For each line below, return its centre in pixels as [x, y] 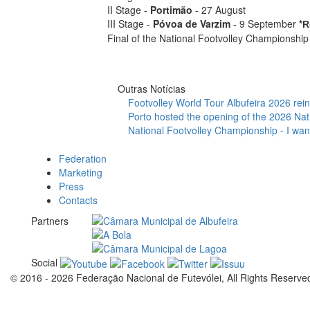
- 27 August [219, 10]
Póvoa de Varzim [191, 24]
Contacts [78, 200]
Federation [83, 158]
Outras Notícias [151, 89]
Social [44, 262]
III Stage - [130, 24]
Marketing [81, 172]
